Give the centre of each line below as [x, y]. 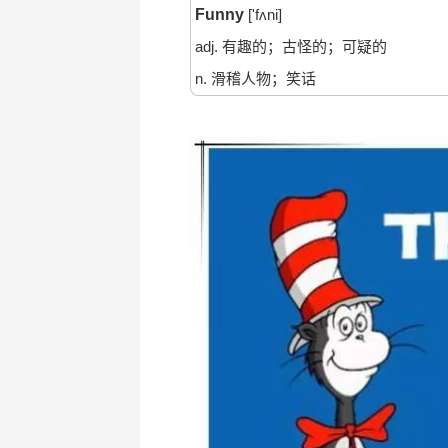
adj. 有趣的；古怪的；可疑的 [288, 47]
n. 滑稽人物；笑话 [253, 79]
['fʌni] [264, 15]
